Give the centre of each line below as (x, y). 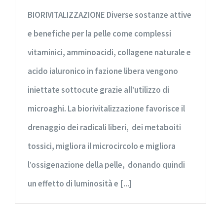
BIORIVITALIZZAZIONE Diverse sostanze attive (110, 15)
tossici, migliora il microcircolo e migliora (102, 146)
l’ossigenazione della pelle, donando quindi (106, 165)
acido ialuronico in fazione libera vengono (103, 71)
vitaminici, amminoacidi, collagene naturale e (109, 52)
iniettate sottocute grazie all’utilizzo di (98, 90)
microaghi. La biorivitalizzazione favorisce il (106, 108)
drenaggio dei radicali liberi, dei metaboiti (104, 127)
